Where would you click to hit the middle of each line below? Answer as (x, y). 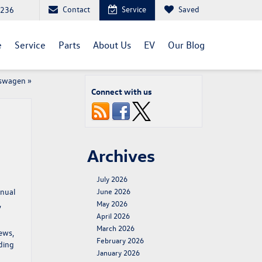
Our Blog (186, 44)
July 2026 (112, 179)
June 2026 (113, 191)
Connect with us (122, 92)
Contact (76, 9)
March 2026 (116, 228)
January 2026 (118, 252)
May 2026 (112, 203)
